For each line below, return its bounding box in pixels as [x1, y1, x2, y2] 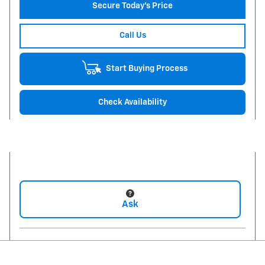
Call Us [119, 31, 146, 40]
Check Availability [98, 98, 167, 106]
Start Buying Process [105, 64, 188, 73]
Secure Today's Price [92, 2, 173, 11]
